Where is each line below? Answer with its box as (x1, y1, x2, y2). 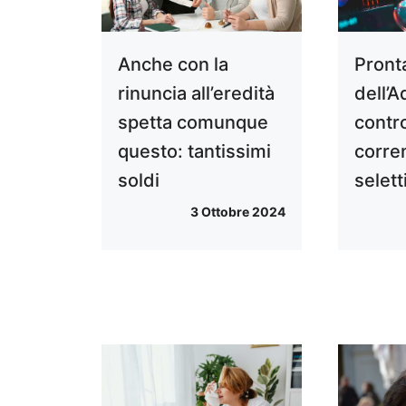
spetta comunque (118, 111, 268, 133)
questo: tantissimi (118, 140, 271, 162)
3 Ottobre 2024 (190, 203, 286, 219)
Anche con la (118, 53, 228, 75)
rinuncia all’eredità (118, 82, 275, 104)
